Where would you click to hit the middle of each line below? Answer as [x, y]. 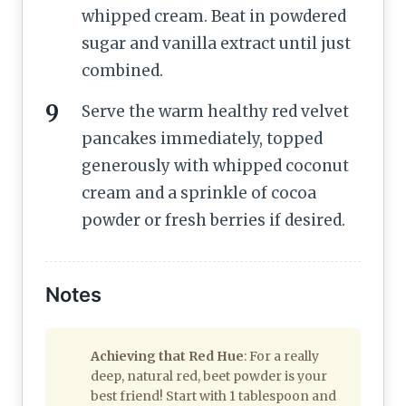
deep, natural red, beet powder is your [209, 376]
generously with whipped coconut [215, 165]
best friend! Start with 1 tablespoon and [213, 396]
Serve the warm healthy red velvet [215, 111]
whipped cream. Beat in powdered [214, 16]
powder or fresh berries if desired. [213, 220]
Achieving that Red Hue [167, 356]
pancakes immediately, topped [202, 138]
